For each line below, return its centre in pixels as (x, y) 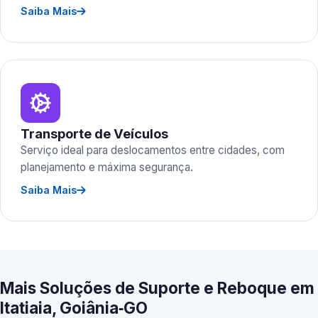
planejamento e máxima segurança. (107, 167)
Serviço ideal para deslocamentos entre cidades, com (153, 150)
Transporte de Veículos (94, 133)
